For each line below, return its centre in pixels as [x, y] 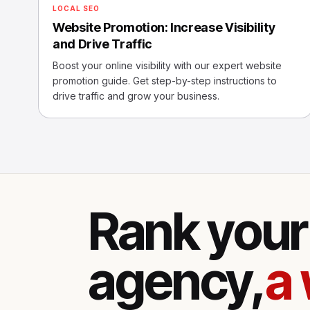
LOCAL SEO [76, 8]
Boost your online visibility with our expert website [167, 65]
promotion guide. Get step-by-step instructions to [165, 81]
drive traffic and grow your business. [136, 96]
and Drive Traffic [102, 44]
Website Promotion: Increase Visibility [164, 27]
